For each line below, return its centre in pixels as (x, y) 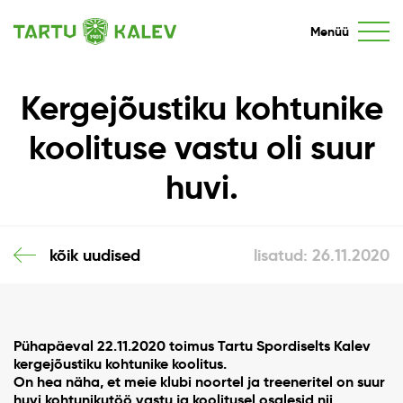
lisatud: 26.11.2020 (322, 255)
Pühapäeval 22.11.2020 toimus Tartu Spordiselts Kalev (192, 346)
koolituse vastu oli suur (201, 148)
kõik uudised (94, 255)
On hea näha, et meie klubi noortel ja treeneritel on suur (199, 382)
